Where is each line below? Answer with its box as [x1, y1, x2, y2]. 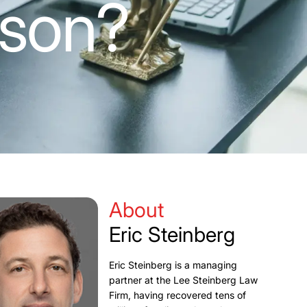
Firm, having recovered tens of [109, 289, 246, 301]
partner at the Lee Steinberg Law [109, 274, 258, 286]
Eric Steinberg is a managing [109, 259, 237, 271]
